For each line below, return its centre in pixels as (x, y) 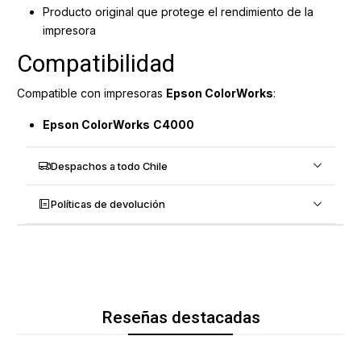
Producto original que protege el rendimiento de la (178, 11)
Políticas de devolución (108, 204)
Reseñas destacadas (180, 318)
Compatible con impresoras (91, 93)
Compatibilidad (96, 63)
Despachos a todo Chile (110, 166)
